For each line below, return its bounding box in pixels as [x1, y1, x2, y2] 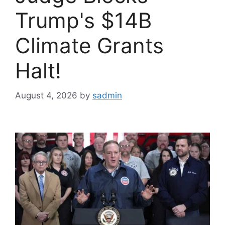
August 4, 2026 [15, 90, 77, 100]
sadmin [92, 90, 122, 100]
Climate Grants [15, 33, 164, 59]
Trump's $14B [15, 8, 152, 34]
